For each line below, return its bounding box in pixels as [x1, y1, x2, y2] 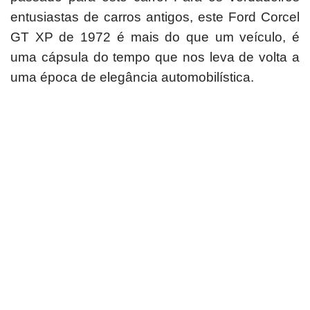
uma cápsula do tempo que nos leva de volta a [10, 49, 300, 64]
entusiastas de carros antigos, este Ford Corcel [10, 9, 300, 24]
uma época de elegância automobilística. [10, 69, 254, 84]
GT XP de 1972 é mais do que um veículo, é [10, 29, 300, 44]
